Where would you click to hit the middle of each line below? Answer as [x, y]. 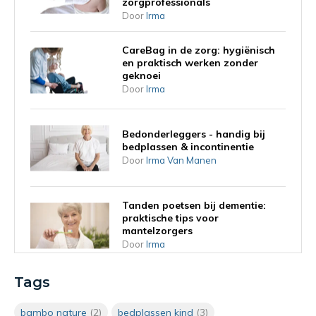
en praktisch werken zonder [190, 63]
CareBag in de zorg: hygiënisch [199, 50]
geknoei [141, 76]
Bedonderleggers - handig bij [194, 134]
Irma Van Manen [181, 160]
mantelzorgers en [165, 304]
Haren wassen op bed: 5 [181, 279]
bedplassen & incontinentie [188, 147]
